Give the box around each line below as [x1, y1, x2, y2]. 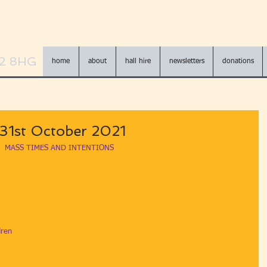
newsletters [169, 58, 204, 65]
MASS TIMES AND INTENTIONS [4, 144, 114, 152]
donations [222, 58, 254, 65]
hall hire [125, 58, 151, 65]
